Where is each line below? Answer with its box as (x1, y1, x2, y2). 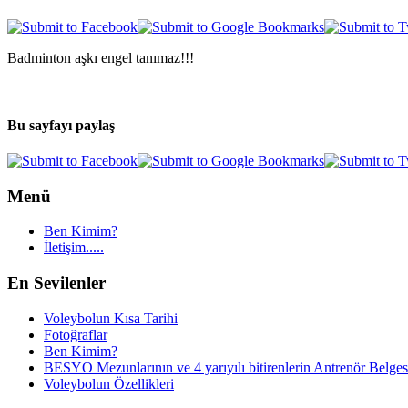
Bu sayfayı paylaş (7, 117, 115, 133)
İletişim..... (44, 240, 104, 256)
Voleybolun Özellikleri (44, 375, 174, 392)
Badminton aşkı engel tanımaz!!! (7, 50, 194, 66)
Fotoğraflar (44, 326, 107, 342)
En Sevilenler (7, 273, 106, 293)
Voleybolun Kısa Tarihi (44, 310, 178, 326)
